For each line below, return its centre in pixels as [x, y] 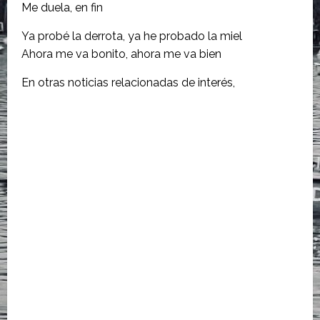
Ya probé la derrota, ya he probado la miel [132, 36]
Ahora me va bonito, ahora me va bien [121, 54]
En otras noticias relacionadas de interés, [128, 82]
